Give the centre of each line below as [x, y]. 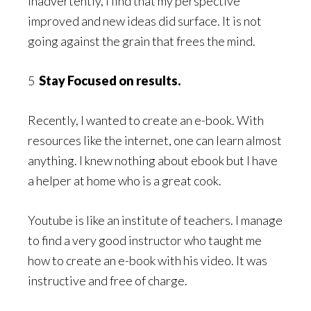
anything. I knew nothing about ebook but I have [153, 160]
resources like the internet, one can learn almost [155, 140]
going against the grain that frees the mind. [142, 41]
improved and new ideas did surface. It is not [145, 20]
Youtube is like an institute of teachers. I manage [155, 220]
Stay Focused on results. [109, 80]
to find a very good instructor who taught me [145, 240]
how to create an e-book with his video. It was [148, 260]
